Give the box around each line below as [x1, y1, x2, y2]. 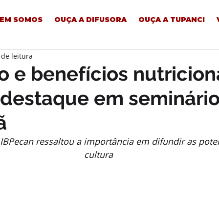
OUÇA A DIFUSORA [54, 15, 127, 24]
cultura [84, 149, 115, 160]
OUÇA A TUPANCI [138, 15, 205, 24]
